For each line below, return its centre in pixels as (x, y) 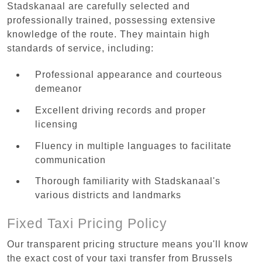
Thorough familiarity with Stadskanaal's (128, 181)
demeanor (58, 88)
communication (70, 160)
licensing (56, 124)
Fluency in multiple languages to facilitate (133, 146)
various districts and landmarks (108, 195)
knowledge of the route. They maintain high (108, 34)
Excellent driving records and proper (120, 110)
